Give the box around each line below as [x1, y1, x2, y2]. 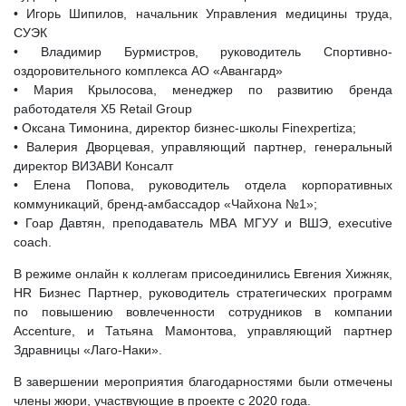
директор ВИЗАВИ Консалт [14, 159, 173, 173]
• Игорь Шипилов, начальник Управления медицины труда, [14, 6, 392, 21]
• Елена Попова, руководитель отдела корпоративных [14, 178, 392, 192]
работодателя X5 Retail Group [14, 101, 192, 116]
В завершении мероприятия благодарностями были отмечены [14, 374, 392, 389]
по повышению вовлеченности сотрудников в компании [14, 304, 392, 319]
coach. [14, 235, 52, 249]
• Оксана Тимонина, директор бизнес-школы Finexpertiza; [14, 121, 356, 135]
